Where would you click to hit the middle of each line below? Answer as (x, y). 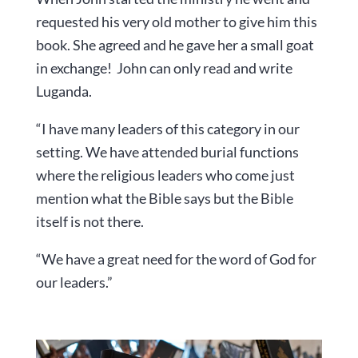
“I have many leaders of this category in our (167, 129)
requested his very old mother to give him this (176, 22)
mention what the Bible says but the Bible (164, 199)
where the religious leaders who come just (165, 175)
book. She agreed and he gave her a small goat (175, 45)
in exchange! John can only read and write (164, 68)
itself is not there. (91, 222)
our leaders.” (74, 282)
